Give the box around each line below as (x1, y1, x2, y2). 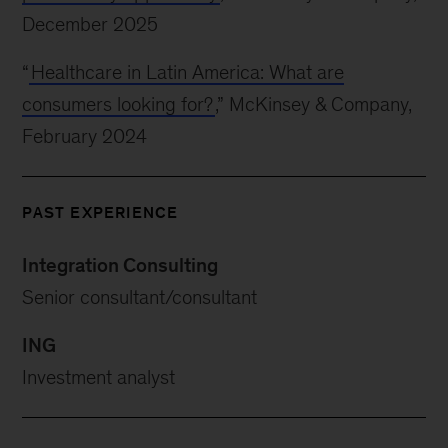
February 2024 (22, 125, 148, 148)
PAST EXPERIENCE (22, 204, 179, 222)
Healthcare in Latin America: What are (31, 61, 345, 84)
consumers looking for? (22, 93, 214, 116)
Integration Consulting (22, 254, 219, 277)
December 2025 (22, 13, 159, 36)
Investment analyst (22, 366, 176, 389)
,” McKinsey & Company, (215, 93, 413, 116)
